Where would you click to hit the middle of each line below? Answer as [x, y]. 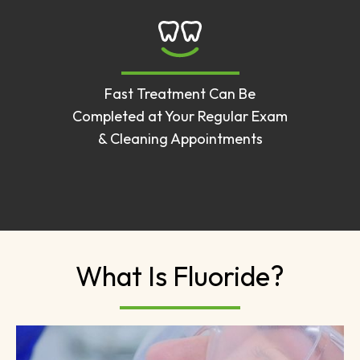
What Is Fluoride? [180, 276]
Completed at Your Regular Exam [180, 116]
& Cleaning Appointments [180, 138]
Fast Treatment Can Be [180, 93]
